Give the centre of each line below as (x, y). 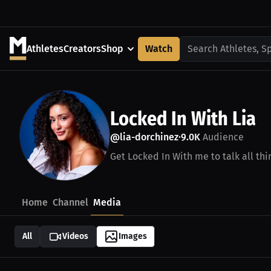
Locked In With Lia (183, 119)
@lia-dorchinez (144, 137)
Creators (82, 48)
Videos (75, 236)
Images (133, 236)
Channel (70, 202)
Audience (222, 137)
